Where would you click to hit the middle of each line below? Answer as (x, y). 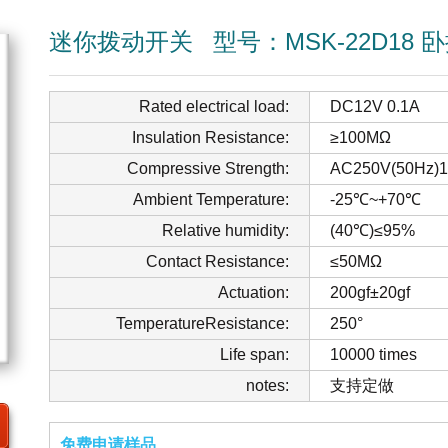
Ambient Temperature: (211, 199)
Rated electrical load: (214, 106)
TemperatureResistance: (202, 323)
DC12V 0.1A (375, 106)
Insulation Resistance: (210, 137)
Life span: (254, 354)
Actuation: (253, 292)
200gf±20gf (370, 292)
